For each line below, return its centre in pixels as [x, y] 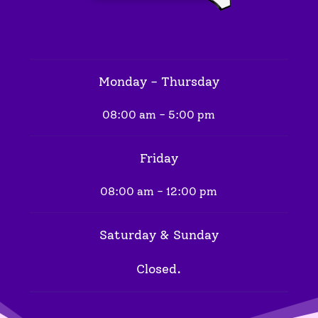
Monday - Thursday [159, 81]
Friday [159, 158]
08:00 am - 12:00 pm [159, 191]
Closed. [159, 269]
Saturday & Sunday [159, 235]
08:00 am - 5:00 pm [159, 114]
